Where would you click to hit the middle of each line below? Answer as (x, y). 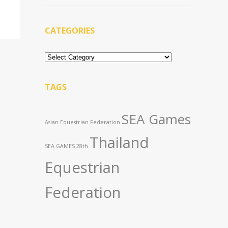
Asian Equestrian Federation (82, 122)
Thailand (119, 142)
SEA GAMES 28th (66, 146)
